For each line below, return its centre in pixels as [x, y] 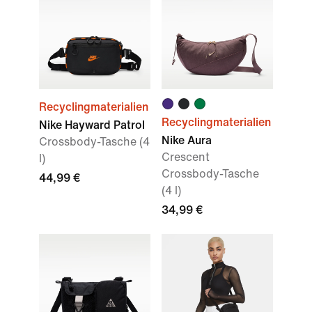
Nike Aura [187, 140]
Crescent [186, 157]
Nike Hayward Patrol [92, 125]
